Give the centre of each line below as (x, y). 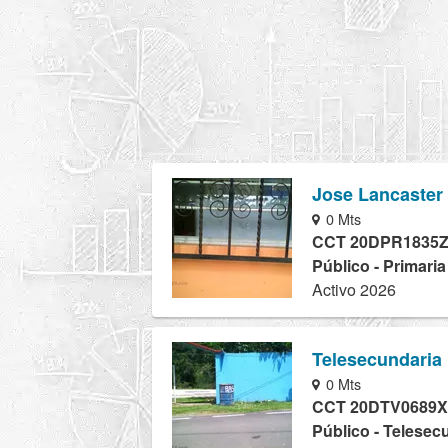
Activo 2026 (354, 290)
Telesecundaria (377, 358)
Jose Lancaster (377, 194)
